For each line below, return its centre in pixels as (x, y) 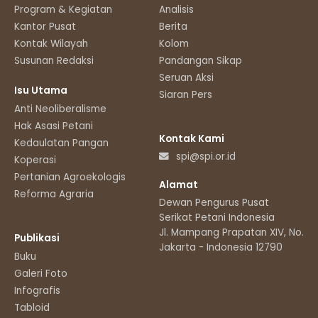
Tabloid (32, 308)
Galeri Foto (41, 274)
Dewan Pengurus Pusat (214, 203)
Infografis (37, 291)
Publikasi (37, 238)
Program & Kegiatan (63, 10)
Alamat (179, 185)
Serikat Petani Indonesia (217, 218)
